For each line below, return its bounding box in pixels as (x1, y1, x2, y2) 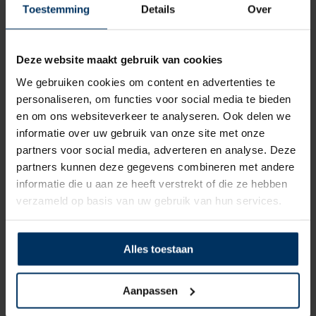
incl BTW (164, 205, 199, 217)
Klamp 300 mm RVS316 (79, 145, 236, 164)
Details (140, 3, 176, 16)
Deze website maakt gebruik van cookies (16, 53, 223, 66)
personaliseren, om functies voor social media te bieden (16, 92, 291, 104)
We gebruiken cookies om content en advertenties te (16, 75, 275, 87)
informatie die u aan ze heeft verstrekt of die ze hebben (16, 177, 287, 189)
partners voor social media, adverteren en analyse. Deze (16, 143, 296, 155)
